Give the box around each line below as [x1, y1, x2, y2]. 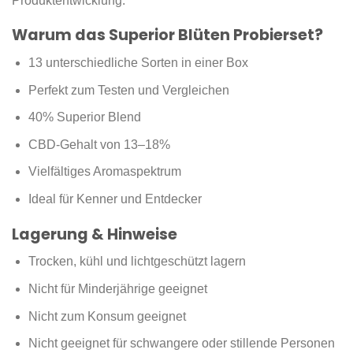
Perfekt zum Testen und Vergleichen [28, 83, 229, 97]
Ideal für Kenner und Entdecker [28, 191, 202, 206]
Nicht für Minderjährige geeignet [28, 281, 207, 295]
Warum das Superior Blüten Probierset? [12, 24, 323, 46]
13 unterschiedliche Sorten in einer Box [28, 56, 248, 69]
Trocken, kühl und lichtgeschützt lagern [28, 255, 246, 269]
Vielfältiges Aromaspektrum [28, 165, 181, 179]
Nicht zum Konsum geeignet [28, 309, 186, 323]
